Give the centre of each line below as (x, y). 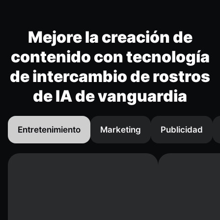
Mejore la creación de (110, 37)
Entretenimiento (49, 130)
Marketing (121, 130)
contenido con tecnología (110, 57)
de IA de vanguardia (110, 96)
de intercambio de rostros (110, 77)
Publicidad (182, 130)
